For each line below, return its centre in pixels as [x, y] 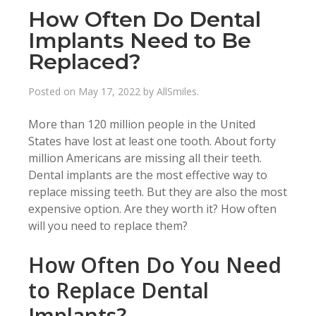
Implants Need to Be [140, 41]
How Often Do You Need [155, 265]
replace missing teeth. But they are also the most [158, 192]
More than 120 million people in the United [142, 124]
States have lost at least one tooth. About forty [152, 141]
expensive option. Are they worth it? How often [152, 209]
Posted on [53, 92]
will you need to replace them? [108, 226]
